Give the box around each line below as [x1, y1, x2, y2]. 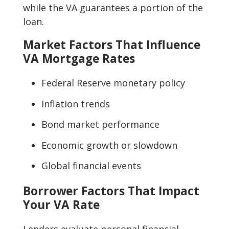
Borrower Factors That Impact [23, 182, 199, 199]
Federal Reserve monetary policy [41, 77, 185, 89]
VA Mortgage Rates [23, 50, 135, 66]
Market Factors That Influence [23, 36, 200, 53]
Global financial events [41, 159, 141, 172]
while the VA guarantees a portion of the [23, 1, 203, 14]
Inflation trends [41, 97, 110, 110]
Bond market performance [41, 118, 159, 131]
